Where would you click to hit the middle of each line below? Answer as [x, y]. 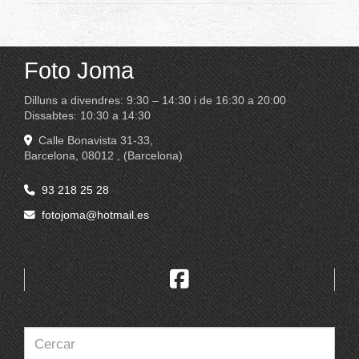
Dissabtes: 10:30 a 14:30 [87, 116]
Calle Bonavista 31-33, [96, 141]
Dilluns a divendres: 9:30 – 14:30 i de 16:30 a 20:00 [155, 101]
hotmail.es [123, 216]
